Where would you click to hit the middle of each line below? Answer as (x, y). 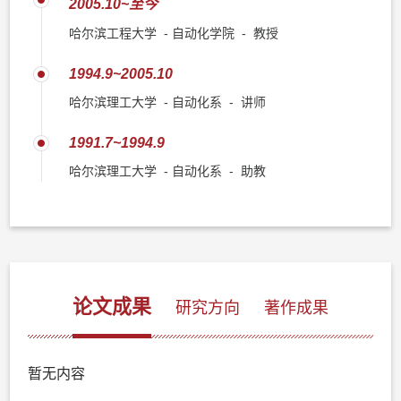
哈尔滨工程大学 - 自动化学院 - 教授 (174, 33)
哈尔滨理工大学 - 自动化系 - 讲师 (168, 102)
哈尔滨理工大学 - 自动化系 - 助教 (168, 171)
